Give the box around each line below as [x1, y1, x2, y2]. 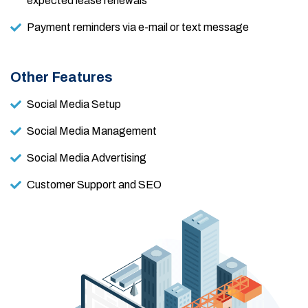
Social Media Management [27, 124, 157, 137]
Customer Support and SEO [27, 178, 162, 190]
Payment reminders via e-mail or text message [27, 21, 249, 33]
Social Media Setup [27, 98, 121, 110]
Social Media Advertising [27, 151, 146, 164]
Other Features [10, 69, 113, 85]
